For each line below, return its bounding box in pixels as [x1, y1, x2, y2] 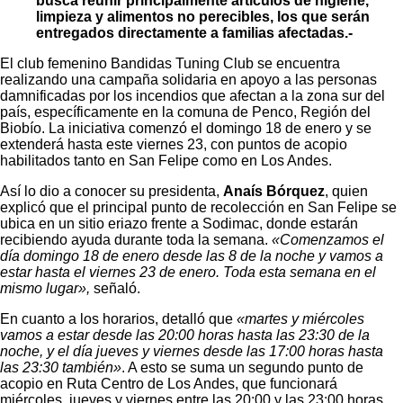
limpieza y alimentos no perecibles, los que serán [36, 9, 370, 25]
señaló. [90, 281, 140, 297]
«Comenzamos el [268, 232, 384, 248]
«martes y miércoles [237, 311, 364, 327]
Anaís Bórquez [223, 184, 325, 200]
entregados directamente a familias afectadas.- [36, 25, 353, 41]
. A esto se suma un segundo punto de [121, 360, 363, 376]
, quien [325, 184, 368, 200]
